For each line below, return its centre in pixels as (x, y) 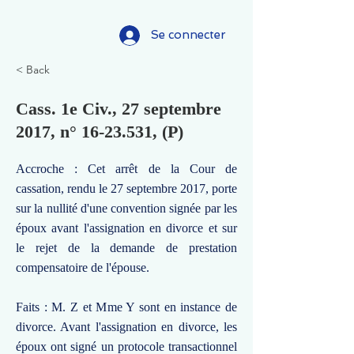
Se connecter (188, 35)
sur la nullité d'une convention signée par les (126, 208)
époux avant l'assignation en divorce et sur (126, 228)
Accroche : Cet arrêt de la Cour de (126, 169)
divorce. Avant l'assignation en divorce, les (126, 327)
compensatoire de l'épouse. (83, 267)
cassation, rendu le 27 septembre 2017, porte (126, 188)
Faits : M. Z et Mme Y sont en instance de (126, 307)
